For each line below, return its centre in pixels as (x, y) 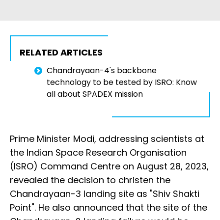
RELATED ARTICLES (61, 53)
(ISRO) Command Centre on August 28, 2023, (109, 166)
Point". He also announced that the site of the (109, 208)
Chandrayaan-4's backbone (102, 71)
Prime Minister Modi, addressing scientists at (107, 139)
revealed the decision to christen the (90, 180)
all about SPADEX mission (95, 94)
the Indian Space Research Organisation (98, 153)
